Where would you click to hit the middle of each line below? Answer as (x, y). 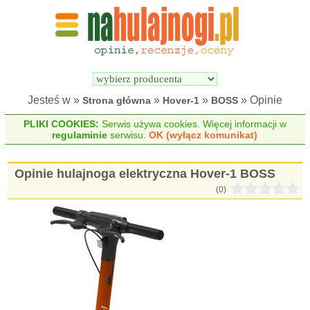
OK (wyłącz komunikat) (203, 135)
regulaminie (80, 135)
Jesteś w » (55, 100)
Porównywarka (270, 53)
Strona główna (117, 100)
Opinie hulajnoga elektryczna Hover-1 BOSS (145, 174)
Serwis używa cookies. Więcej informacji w (192, 124)
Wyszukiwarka (192, 53)
